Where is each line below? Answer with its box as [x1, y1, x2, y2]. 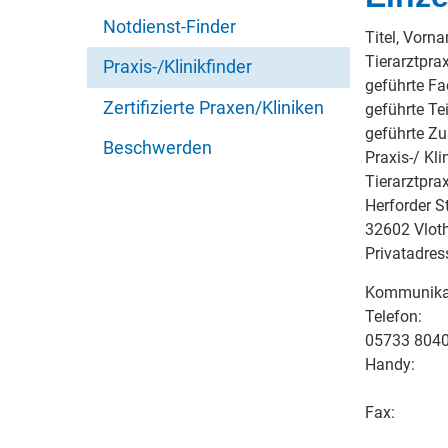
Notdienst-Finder [103, 15, 236, 37]
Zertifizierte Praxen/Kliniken [103, 96, 324, 118]
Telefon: [364, 307, 422, 326]
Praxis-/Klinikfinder [103, 56, 252, 78]
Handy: [364, 355, 415, 374]
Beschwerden [103, 137, 212, 159]
